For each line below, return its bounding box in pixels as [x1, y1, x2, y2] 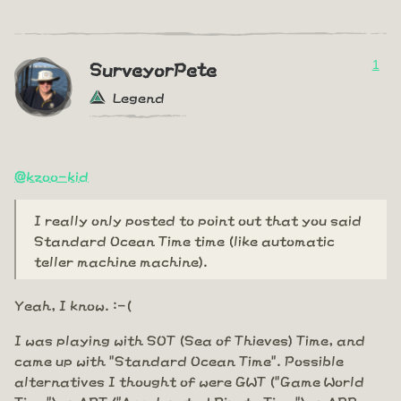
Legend [113, 89, 165, 105]
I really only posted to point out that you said [34, 211, 362, 227]
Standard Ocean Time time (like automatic [34, 232, 335, 248]
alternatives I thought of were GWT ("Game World [14, 372, 364, 388]
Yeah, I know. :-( [14, 296, 132, 312]
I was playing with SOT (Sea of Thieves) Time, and [14, 331, 365, 347]
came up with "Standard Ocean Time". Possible [14, 352, 344, 368]
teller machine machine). [34, 252, 208, 269]
